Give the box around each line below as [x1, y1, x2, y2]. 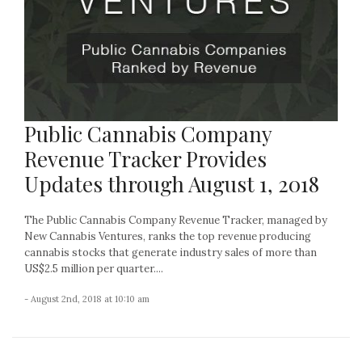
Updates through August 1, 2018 [24, 169, 319, 198]
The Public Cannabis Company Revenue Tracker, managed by [24, 213, 327, 227]
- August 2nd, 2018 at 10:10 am [24, 293, 149, 305]
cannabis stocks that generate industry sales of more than [24, 245, 317, 259]
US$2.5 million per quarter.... [24, 261, 163, 276]
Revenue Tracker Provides [24, 144, 267, 173]
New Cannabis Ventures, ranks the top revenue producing [24, 229, 311, 243]
